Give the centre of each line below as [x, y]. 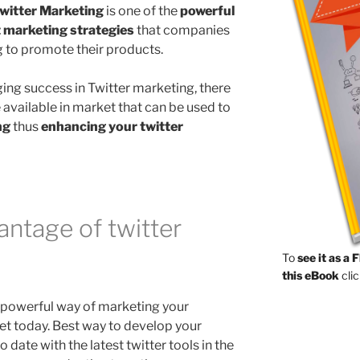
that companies [183, 31]
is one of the [142, 11]
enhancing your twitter [112, 127]
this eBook [310, 275]
